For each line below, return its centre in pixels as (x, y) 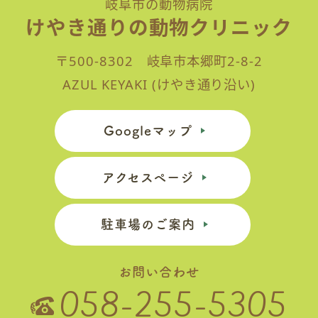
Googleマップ (148, 130)
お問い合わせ (159, 272)
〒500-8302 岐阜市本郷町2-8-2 (159, 60)
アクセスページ (148, 177)
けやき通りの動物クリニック (159, 28)
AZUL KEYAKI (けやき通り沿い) (159, 84)
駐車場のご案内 (148, 224)
